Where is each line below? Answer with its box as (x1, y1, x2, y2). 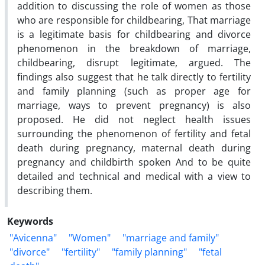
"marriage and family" (122, 231, 219, 244)
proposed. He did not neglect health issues (17, 112, 251, 126)
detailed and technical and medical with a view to (17, 169, 251, 183)
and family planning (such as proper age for (17, 84, 251, 98)
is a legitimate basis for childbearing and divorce (17, 27, 251, 41)
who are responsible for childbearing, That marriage (17, 13, 251, 27)
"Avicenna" (9, 231, 57, 244)
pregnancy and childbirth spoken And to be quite (17, 155, 251, 169)
